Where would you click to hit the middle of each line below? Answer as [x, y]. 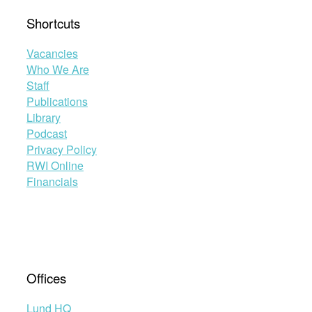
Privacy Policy [62, 149]
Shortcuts [53, 23]
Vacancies [52, 53]
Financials [52, 181]
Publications [57, 101]
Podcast [47, 133]
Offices [46, 278]
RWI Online [55, 165]
